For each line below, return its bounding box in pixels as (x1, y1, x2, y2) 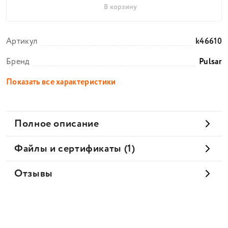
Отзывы (14, 166, 53, 181)
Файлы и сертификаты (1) (14, 141, 135, 156)
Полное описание (14, 116, 99, 131)
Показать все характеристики (6, 76, 116, 88)
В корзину (103, 2, 137, 12)
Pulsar (199, 56, 222, 68)
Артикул (6, 36, 38, 47)
